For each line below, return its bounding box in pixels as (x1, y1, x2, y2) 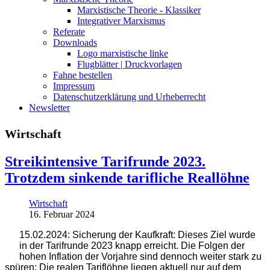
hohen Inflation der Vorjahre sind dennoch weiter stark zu (19, 251, 262, 262)
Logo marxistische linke (77, 48, 168, 58)
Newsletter (29, 102, 70, 113)
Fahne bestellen (53, 69, 112, 80)
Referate (53, 26, 85, 37)
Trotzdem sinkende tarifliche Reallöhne (5, 169, 250, 186)
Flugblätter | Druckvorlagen (77, 58, 182, 69)
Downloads (53, 37, 97, 48)
